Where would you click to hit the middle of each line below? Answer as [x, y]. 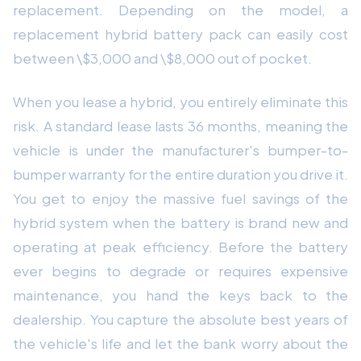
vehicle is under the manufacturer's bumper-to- [180, 149]
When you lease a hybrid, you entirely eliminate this [180, 101]
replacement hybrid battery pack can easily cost [180, 33]
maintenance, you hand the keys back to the [180, 295]
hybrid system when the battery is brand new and [180, 222]
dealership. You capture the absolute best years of [180, 319]
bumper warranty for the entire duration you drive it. [180, 174]
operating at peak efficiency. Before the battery [180, 246]
